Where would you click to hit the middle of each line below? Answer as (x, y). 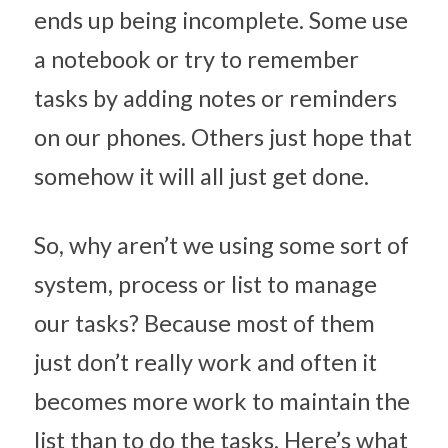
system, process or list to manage (205, 284)
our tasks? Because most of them (204, 323)
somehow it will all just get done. (201, 176)
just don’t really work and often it (205, 362)
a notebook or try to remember (196, 59)
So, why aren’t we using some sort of (221, 245)
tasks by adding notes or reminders (215, 98)
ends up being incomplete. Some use (221, 20)
